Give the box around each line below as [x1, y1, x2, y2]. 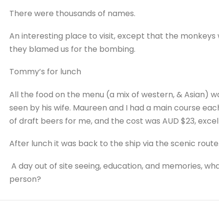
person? [9, 173, 41, 185]
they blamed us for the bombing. [9, 44, 135, 55]
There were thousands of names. [9, 8, 135, 19]
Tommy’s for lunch [9, 66, 81, 78]
